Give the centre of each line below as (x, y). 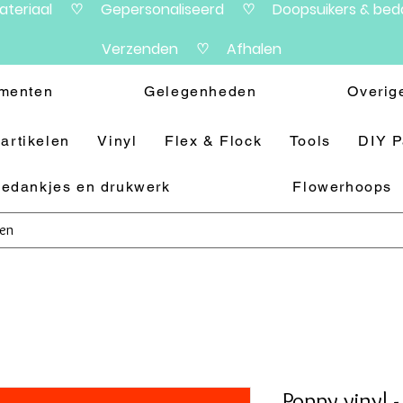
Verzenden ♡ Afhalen (191, 49)
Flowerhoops (343, 187)
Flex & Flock (214, 141)
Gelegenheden (201, 91)
